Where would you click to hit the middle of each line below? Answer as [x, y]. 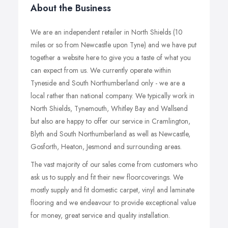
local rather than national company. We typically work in [112, 96]
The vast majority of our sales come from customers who [114, 164]
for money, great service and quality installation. [100, 215]
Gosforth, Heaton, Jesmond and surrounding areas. [106, 147]
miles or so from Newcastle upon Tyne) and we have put [113, 45]
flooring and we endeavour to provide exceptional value [113, 203]
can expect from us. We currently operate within [101, 70]
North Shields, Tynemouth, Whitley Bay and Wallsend [109, 108]
